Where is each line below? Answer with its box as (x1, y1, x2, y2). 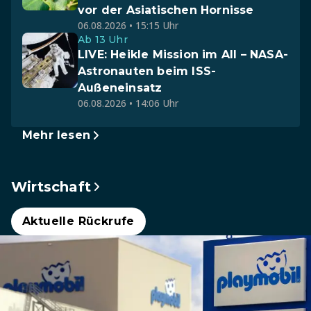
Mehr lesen (22, 128, 90, 142)
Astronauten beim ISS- (78, 65, 217, 78)
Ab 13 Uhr (78, 33, 128, 46)
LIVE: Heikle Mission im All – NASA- (78, 48, 288, 61)
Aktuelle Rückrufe (22, 215, 135, 228)
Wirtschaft (11, 178, 91, 195)
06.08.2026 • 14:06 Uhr (78, 96, 178, 110)
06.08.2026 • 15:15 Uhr (78, 19, 178, 32)
